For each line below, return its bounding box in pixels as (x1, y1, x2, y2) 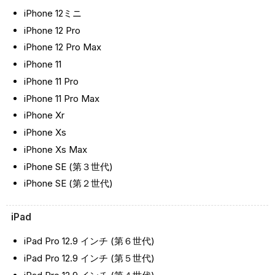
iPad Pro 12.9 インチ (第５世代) (23, 252, 155, 265)
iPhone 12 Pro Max (23, 41, 101, 53)
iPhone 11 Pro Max (23, 92, 99, 104)
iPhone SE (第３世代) (23, 160, 113, 172)
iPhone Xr (23, 109, 64, 122)
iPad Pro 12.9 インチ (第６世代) (23, 235, 155, 247)
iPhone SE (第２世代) (23, 177, 113, 190)
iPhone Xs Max (23, 143, 87, 155)
